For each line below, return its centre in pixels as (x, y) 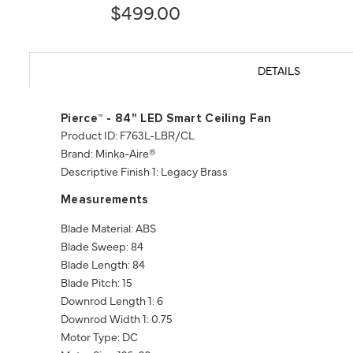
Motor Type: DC (99, 336)
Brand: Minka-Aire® (108, 153)
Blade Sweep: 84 (102, 246)
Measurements (105, 200)
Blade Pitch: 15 (97, 282)
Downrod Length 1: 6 (112, 300)
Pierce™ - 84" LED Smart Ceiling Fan (166, 119)
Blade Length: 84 (103, 264)
